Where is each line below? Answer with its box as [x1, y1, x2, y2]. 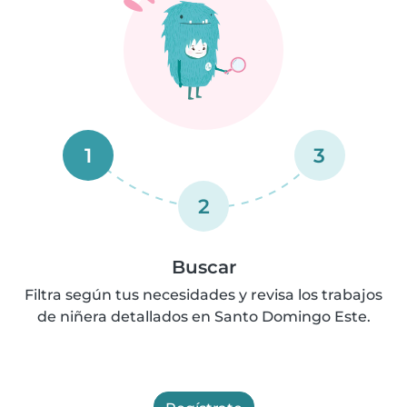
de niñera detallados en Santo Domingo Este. [36, 307, 371, 325]
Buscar [171, 255, 236, 278]
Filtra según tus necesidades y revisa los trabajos [25, 285, 382, 303]
